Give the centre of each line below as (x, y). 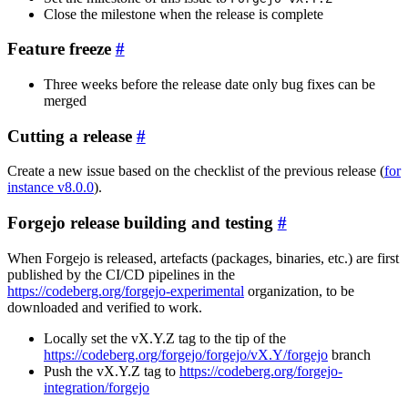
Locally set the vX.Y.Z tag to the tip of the (165, 338)
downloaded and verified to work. (105, 307)
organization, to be (299, 291)
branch (349, 354)
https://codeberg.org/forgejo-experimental (126, 291)
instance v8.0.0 (51, 188)
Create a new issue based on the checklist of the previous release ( (196, 171)
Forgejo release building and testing (140, 223)
